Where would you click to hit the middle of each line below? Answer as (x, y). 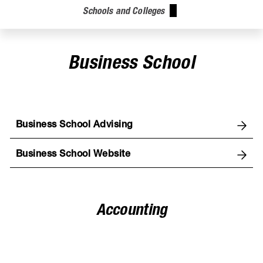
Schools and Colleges (124, 12)
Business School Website (73, 155)
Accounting (131, 211)
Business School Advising (74, 125)
